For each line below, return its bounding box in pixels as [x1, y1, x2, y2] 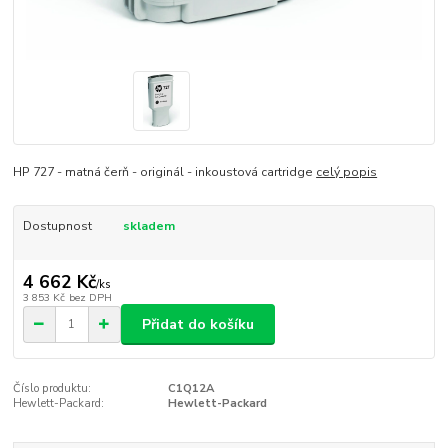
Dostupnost [22, 218, 92, 235]
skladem [122, 218, 175, 235]
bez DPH [68, 290, 112, 306]
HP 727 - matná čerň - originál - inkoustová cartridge [13, 164, 317, 181]
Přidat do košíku [142, 314, 254, 334]
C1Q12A [167, 381, 214, 397]
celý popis [316, 164, 378, 181]
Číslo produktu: [13, 381, 92, 397]
